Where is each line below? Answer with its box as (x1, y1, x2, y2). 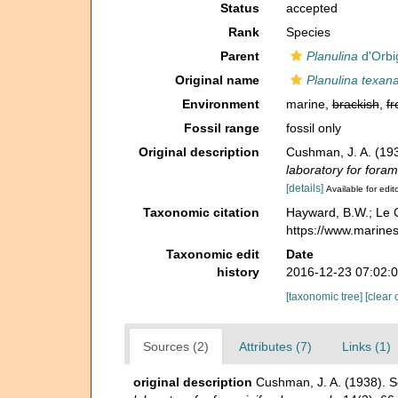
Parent (219, 49, 259, 63)
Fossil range (183, 121, 259, 135)
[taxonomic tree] (285, 290, 365, 303)
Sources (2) (143, 338, 209, 354)
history (216, 264, 259, 279)
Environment (181, 97, 259, 111)
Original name (174, 73, 259, 87)
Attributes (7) (239, 338, 312, 354)
